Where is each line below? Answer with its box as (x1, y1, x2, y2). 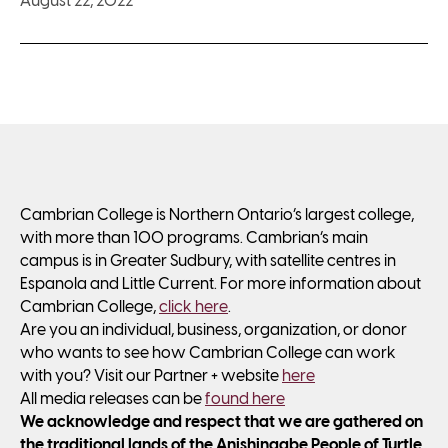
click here (159, 299, 228, 317)
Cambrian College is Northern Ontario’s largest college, (20, 207, 414, 225)
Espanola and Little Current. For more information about (20, 276, 421, 294)
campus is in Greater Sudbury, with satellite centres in (20, 253, 396, 271)
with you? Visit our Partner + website (20, 368, 282, 386)
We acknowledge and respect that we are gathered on (20, 414, 423, 432)
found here (205, 391, 285, 409)
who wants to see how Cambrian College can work (20, 345, 396, 363)
